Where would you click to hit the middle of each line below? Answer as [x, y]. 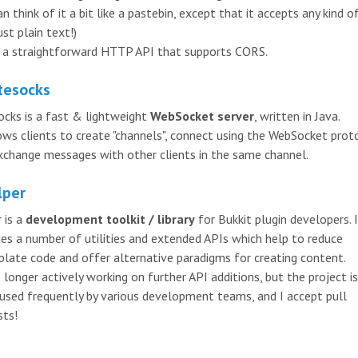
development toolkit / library [110, 219]
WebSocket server [202, 115]
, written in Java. [297, 115]
